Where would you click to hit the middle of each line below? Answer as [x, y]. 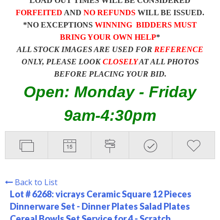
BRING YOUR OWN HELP [108, 37]
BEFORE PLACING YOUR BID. [110, 74]
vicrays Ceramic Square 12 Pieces [124, 194]
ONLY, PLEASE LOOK [62, 61]
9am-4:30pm [110, 115]
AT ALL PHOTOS [168, 61]
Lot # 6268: [33, 194]
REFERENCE [179, 49]
